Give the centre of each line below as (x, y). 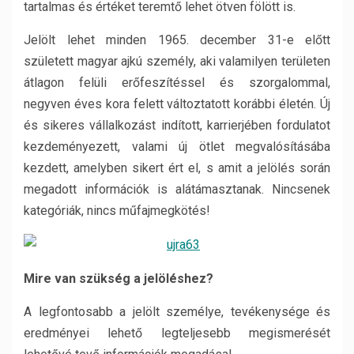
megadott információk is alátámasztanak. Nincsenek (177, 189)
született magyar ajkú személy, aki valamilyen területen (177, 61)
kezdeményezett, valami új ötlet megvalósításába (177, 147)
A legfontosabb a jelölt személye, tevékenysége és (177, 312)
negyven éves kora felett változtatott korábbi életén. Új (177, 104)
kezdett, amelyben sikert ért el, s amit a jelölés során (177, 168)
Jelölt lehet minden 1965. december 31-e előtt (177, 40)
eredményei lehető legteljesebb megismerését (177, 333)
